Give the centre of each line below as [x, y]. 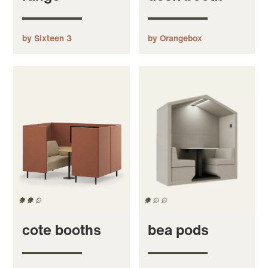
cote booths [62, 229]
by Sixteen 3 [47, 38]
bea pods [178, 229]
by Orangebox [175, 38]
